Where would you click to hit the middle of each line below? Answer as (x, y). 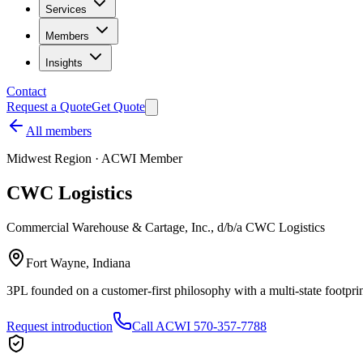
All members (59, 131)
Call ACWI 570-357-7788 (199, 326)
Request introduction (60, 326)
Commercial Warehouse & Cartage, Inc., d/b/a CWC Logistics (166, 227)
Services (66, 9)
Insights (64, 63)
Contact (26, 91)
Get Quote (118, 107)
